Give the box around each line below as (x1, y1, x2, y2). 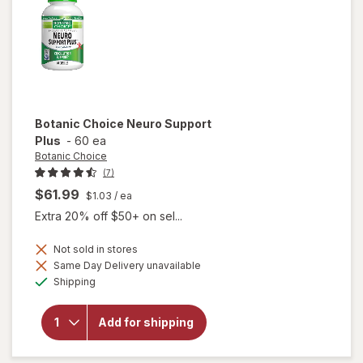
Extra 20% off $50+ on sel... (35, 208, 182, 223)
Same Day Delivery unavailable (51, 258, 201, 271)
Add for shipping (97, 315, 194, 330)
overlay (123, 287, 166, 301)
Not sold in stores (51, 242, 138, 255)
